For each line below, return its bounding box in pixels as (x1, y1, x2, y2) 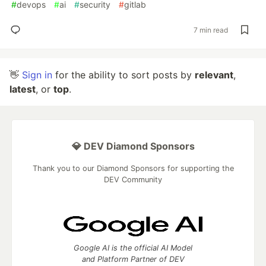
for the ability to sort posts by (52, 69, 195, 81)
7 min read (194, 25, 228, 34)
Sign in (22, 69, 52, 81)
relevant (195, 69, 233, 81)
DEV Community (104, 175, 162, 184)
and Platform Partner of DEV (81, 255, 185, 264)
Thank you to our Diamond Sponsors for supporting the (32, 164, 234, 173)
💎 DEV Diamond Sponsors (71, 140, 195, 152)
